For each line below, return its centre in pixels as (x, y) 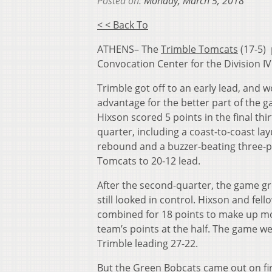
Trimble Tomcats (199, 49)
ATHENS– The (129, 49)
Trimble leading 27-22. (148, 244)
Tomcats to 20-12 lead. (149, 161)
